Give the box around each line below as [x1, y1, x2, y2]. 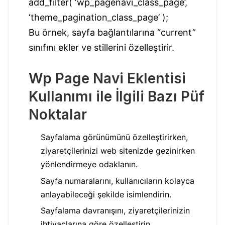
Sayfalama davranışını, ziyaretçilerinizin [41, 205, 190, 216]
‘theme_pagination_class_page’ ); [29, 12, 168, 23]
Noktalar [29, 105, 87, 123]
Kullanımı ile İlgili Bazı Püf [29, 87, 204, 105]
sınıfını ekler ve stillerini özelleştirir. [29, 42, 174, 53]
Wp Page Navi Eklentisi [29, 69, 186, 87]
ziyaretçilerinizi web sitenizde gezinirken [41, 146, 195, 156]
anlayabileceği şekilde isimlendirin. [41, 189, 171, 199]
